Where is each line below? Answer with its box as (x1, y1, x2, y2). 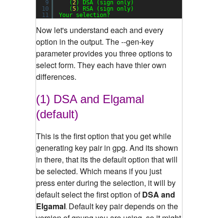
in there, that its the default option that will (36, 153, 178, 165)
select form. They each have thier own (36, 59, 166, 71)
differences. (36, 71, 76, 82)
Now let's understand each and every (36, 24, 163, 36)
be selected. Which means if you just (36, 165, 162, 177)
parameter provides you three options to (36, 47, 172, 59)
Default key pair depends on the (69, 200, 178, 212)
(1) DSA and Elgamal (36, 92, 144, 106)
